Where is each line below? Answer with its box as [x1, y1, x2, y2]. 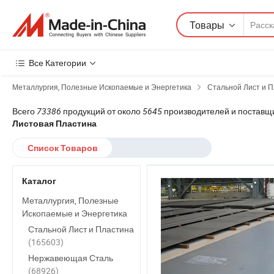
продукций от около [61, 105, 143, 117]
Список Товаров [27, 143, 98, 153]
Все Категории [29, 57, 86, 68]
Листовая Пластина [12, 119, 97, 128]
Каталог [22, 176, 56, 186]
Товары [190, 18, 224, 32]
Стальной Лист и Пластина [28, 223, 134, 235]
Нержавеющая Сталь [28, 252, 113, 264]
